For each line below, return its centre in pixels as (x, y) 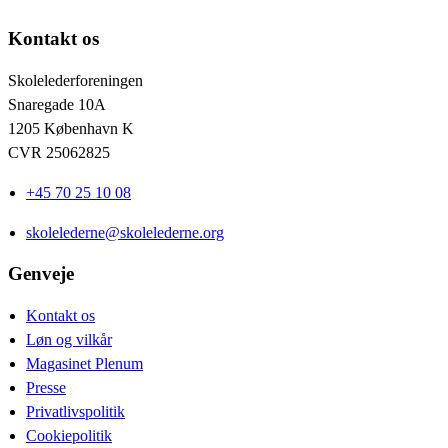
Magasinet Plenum (84, 364)
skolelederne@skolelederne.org (125, 232)
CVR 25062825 (59, 152)
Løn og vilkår (69, 340)
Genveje (41, 274)
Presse (46, 388)
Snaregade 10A (57, 104)
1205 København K (71, 128)
